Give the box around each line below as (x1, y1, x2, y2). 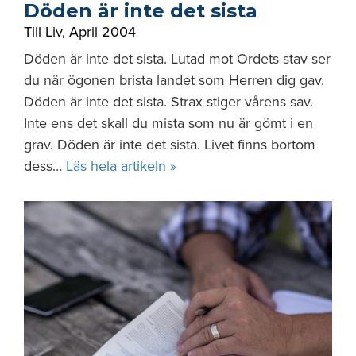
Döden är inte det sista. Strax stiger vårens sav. (24, 93, 313, 110)
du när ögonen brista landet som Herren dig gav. (24, 72, 324, 89)
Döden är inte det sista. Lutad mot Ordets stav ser (24, 50, 331, 68)
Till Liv (24, 23, 62, 41)
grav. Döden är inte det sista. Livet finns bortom (24, 136, 315, 153)
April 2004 (69, 23, 136, 41)
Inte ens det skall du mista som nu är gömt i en (24, 114, 313, 132)
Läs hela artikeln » (66, 157, 176, 175)
